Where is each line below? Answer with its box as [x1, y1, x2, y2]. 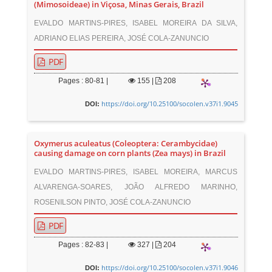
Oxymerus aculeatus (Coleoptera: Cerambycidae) [34, 138, 218, 149]
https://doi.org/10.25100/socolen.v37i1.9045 [101, 99, 238, 108]
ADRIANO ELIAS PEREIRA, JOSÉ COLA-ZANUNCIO [34, 34, 209, 42]
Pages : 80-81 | [58, 76, 109, 85]
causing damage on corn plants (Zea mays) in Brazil [34, 148, 226, 158]
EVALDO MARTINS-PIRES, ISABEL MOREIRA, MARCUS [34, 168, 238, 176]
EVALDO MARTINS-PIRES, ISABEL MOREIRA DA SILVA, [34, 19, 238, 27]
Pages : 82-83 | [58, 240, 109, 249]
